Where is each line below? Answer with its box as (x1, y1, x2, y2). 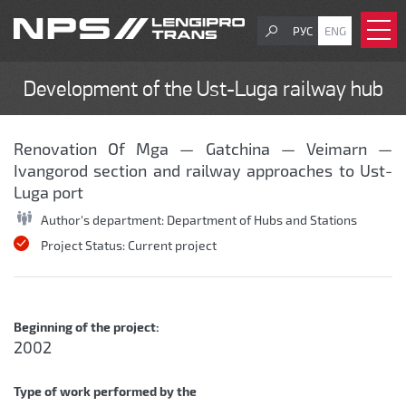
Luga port (14, 182, 83, 202)
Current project (128, 237, 217, 253)
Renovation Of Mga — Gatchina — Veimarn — (14, 139, 392, 159)
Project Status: (41, 237, 128, 253)
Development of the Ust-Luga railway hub (23, 80, 383, 101)
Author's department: (41, 212, 167, 227)
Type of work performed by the (14, 383, 197, 399)
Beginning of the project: (14, 319, 162, 334)
